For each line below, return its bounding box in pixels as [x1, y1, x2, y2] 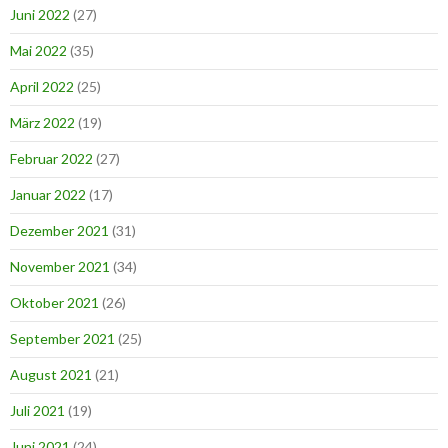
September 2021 [10, 330, 115, 348]
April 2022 [10, 78, 74, 96]
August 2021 [10, 366, 92, 384]
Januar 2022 [10, 186, 86, 204]
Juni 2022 [10, 6, 70, 24]
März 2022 [10, 114, 75, 132]
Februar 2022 [10, 150, 93, 168]
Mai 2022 [10, 42, 67, 60]
